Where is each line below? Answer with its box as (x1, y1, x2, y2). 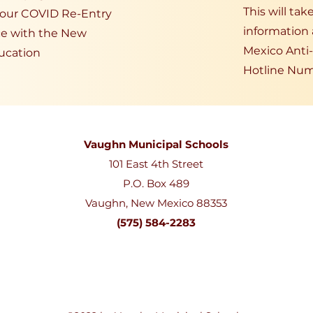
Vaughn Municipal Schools (84, 138, 228, 151)
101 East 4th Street (109, 157, 203, 170)
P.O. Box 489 (123, 177, 189, 190)
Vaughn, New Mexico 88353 (85, 196, 227, 210)
